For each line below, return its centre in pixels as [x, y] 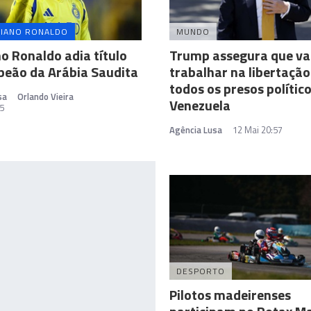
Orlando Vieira [45, 96]
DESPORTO [201, 271]
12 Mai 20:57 [258, 129]
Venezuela [200, 105]
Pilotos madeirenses [230, 295]
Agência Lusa [196, 129]
